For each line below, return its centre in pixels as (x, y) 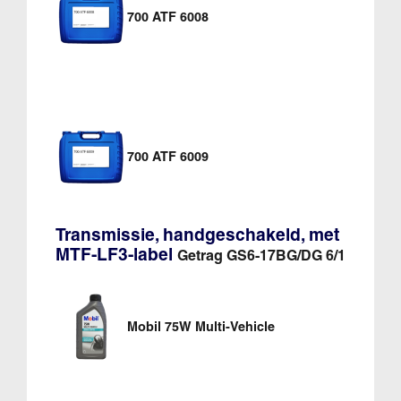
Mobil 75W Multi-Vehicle (200, 326)
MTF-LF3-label (116, 254)
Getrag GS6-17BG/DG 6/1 (261, 255)
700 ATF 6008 (167, 17)
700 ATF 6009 (167, 156)
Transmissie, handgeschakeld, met (197, 234)
